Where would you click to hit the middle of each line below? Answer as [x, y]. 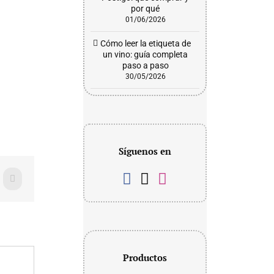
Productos [145, 257]
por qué [146, 9]
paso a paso [145, 65]
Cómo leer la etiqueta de [145, 43]
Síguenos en [145, 151]
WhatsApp [31, 182]
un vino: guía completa [146, 54]
